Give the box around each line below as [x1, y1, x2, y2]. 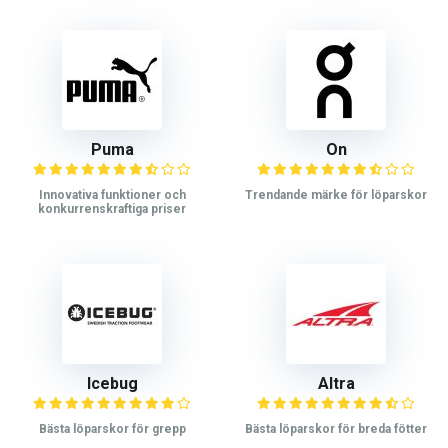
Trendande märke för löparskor [245, 188, 427, 203]
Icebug [86, 374, 138, 394]
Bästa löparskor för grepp [38, 422, 186, 437]
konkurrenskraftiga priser [38, 202, 186, 217]
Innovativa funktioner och [38, 188, 186, 203]
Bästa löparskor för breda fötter [245, 422, 427, 437]
